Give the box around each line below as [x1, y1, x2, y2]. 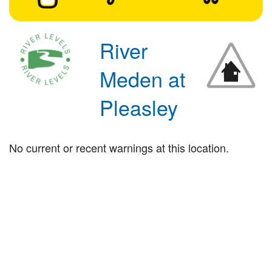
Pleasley [100, 92, 178, 122]
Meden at [100, 63, 186, 93]
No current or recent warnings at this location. [9, 139, 229, 155]
